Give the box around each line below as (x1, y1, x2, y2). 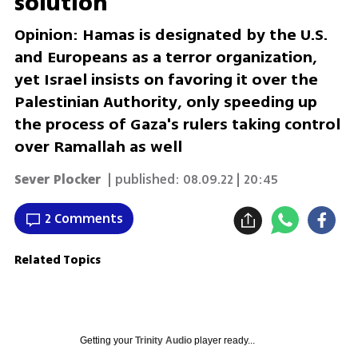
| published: (104, 169, 180, 189)
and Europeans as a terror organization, (14, 46, 317, 70)
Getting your (79, 334, 135, 346)
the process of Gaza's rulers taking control (14, 113, 340, 137)
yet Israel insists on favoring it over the (14, 68, 318, 92)
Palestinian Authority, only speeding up (14, 90, 317, 114)
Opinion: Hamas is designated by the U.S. (14, 23, 328, 47)
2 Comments (44, 209, 123, 229)
